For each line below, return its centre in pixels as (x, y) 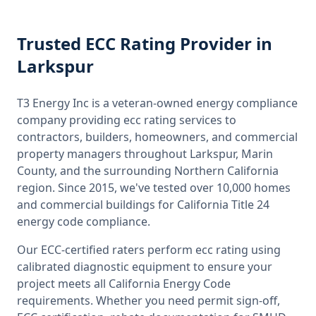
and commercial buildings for (97, 205)
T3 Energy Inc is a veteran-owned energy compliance (157, 103)
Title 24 (249, 205)
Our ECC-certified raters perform (106, 250)
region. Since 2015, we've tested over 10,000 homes (154, 188)
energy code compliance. (84, 221)
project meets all (63, 284)
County (36, 171)
